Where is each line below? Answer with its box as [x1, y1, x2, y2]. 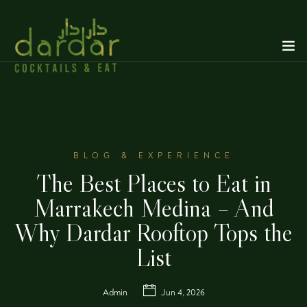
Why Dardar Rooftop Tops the [14, 217, 293, 248]
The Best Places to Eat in [36, 168, 271, 199]
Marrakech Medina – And [33, 193, 274, 223]
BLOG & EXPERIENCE [73, 151, 234, 161]
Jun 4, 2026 [158, 287, 205, 298]
